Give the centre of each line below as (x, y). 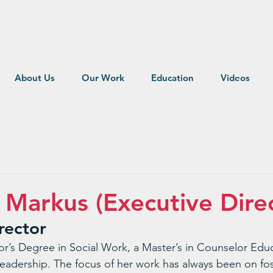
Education (172, 78)
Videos (235, 78)
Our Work (103, 78)
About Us (34, 78)
